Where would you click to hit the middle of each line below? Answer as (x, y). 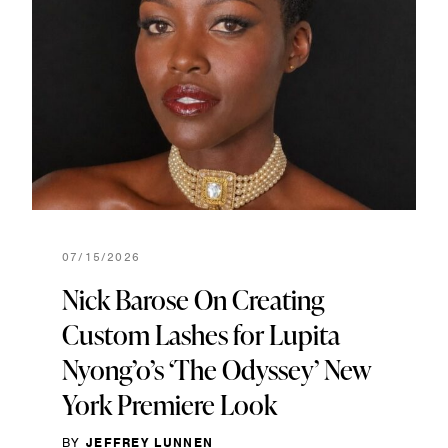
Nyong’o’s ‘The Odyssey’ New (217, 369)
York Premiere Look (169, 404)
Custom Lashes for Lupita (201, 334)
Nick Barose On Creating (193, 299)
